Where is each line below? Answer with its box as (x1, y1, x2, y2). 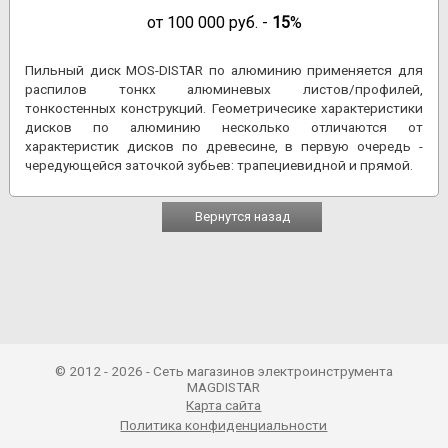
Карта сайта (186, 397, 262, 414)
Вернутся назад (194, 208, 290, 224)
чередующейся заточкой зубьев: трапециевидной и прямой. (25, 157, 417, 174)
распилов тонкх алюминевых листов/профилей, (25, 81, 423, 98)
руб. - (224, 12, 272, 32)
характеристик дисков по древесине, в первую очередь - (25, 138, 423, 155)
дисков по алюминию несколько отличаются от (25, 119, 423, 136)
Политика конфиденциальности (120, 417, 328, 434)
